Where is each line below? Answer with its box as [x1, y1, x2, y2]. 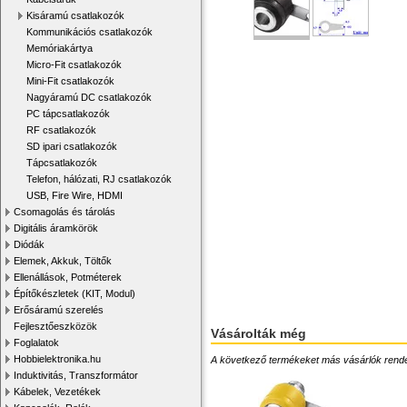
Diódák [14, 239, 45, 250]
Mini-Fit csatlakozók [26, 75, 114, 86]
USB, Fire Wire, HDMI [26, 190, 123, 201]
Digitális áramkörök [14, 223, 98, 233]
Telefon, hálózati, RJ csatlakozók [26, 174, 172, 184]
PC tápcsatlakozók [26, 108, 110, 119]
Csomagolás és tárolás [14, 206, 115, 217]
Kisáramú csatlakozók [26, 10, 124, 21]
